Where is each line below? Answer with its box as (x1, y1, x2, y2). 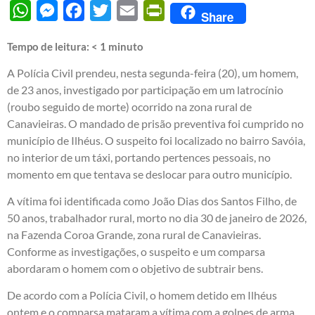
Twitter (111, 3, 146, 17)
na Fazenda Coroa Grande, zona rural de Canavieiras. (7, 228, 261, 241)
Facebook (84, 3, 131, 17)
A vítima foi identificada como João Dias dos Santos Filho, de (7, 194, 297, 207)
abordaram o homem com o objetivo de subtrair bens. (7, 262, 263, 275)
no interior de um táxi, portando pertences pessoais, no (7, 150, 271, 164)
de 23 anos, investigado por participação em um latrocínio (7, 82, 283, 96)
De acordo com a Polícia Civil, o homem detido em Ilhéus (7, 288, 277, 302)
